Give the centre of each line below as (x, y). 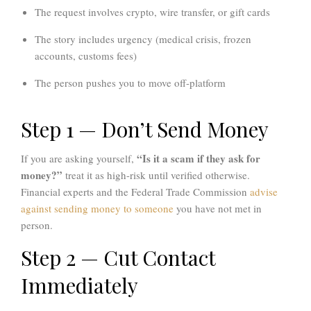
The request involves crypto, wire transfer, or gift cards (152, 12)
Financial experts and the (76, 192)
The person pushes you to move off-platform (130, 83)
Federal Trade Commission (189, 192)
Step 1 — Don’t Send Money (145, 129)
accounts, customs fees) (86, 56)
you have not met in (218, 209)
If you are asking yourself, (79, 159)
